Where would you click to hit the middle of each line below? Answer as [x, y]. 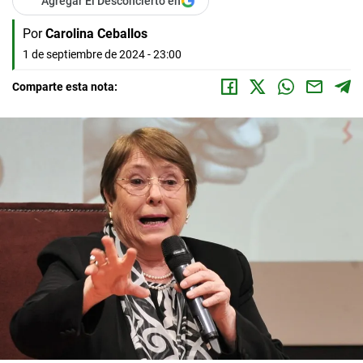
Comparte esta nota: [65, 87]
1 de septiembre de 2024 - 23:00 [102, 54]
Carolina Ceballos [96, 34]
